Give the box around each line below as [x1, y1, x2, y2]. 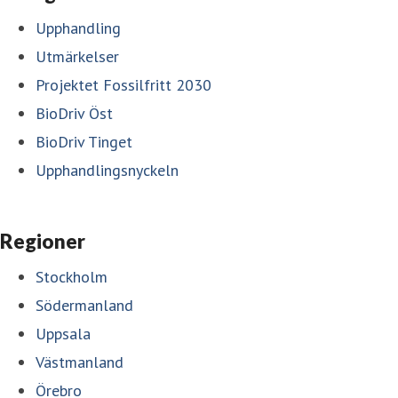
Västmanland [36, 351, 123, 372]
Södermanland [36, 294, 133, 315]
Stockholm [36, 266, 107, 287]
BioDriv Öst [36, 102, 113, 123]
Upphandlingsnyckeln [36, 159, 179, 180]
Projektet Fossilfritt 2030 [36, 74, 211, 95]
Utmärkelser [36, 45, 119, 67]
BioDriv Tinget [36, 131, 132, 152]
